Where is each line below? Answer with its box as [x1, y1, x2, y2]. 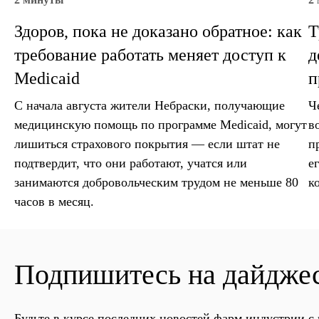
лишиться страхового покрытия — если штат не [14, 137, 280, 152]
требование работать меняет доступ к [14, 46, 286, 65]
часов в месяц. [14, 194, 94, 209]
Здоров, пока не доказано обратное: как [14, 22, 302, 41]
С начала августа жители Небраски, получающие [14, 98, 285, 113]
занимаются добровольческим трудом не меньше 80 [14, 175, 298, 190]
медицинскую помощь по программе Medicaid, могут [14, 117, 307, 132]
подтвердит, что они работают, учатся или [14, 156, 247, 171]
